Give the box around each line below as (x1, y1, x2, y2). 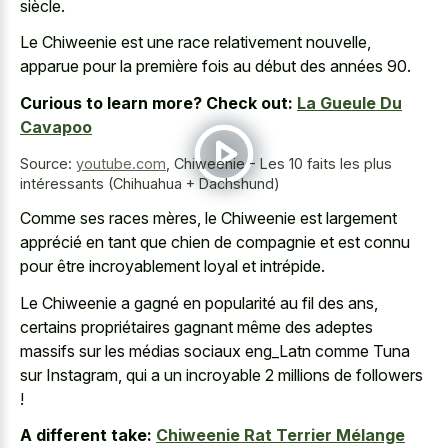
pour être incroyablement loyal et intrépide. (20, 256, 325, 277)
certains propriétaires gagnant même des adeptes (20, 316, 373, 337)
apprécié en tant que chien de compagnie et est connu (20, 232, 410, 253)
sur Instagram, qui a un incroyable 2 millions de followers (20, 364, 423, 385)
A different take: (20, 425, 152, 446)
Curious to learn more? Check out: (20, 92, 293, 113)
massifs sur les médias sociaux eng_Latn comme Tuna (20, 340, 410, 361)
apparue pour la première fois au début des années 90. (20, 56, 411, 77)
